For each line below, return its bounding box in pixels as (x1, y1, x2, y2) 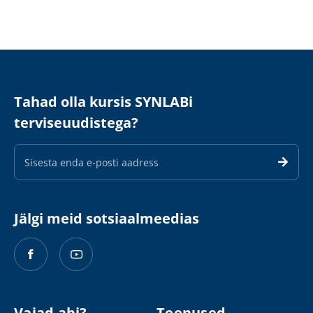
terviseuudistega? (14, 113, 138, 133)
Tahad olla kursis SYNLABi (14, 92, 193, 112)
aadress (14, 163, 51, 177)
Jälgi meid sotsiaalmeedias (14, 209, 199, 228)
